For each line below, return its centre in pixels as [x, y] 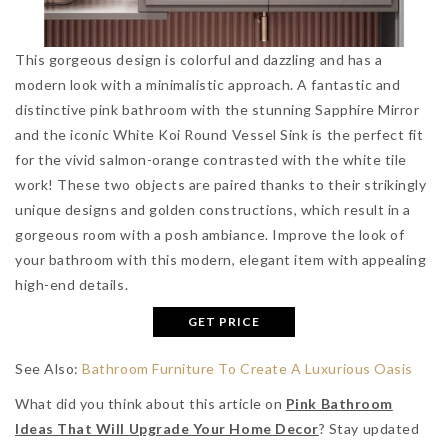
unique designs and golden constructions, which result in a [213, 209]
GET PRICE [224, 321]
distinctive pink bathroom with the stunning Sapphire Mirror [217, 109]
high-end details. [72, 284]
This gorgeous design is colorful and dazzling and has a [199, 59]
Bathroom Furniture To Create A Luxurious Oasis [247, 368]
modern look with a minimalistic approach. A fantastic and [208, 84]
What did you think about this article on [150, 403]
